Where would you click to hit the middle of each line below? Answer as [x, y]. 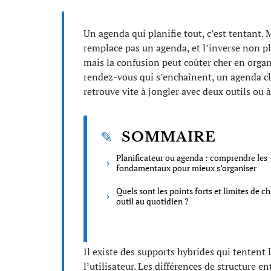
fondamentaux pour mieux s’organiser [186, 168]
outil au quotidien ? [152, 201]
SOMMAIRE [169, 137]
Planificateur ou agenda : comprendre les [192, 158]
